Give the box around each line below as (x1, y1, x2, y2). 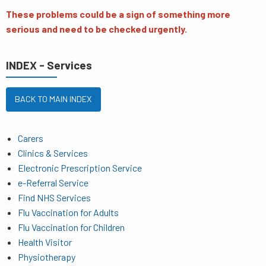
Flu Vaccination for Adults (18, 206, 119, 218)
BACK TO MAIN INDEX (15, 94, 92, 104)
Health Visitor (18, 236, 72, 248)
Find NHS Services (18, 191, 91, 203)
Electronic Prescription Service (18, 161, 142, 173)
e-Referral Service (18, 176, 88, 188)
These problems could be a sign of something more (6, 8, 230, 20)
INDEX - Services (6, 58, 92, 72)
